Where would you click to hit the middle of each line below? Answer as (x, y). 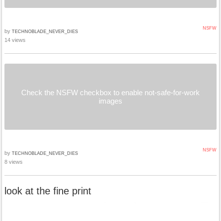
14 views (15, 40)
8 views (14, 162)
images (110, 101)
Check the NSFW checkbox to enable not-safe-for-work (110, 93)
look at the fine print (48, 191)
